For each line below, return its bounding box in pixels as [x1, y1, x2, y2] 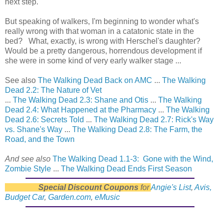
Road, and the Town [5, 135, 75, 144]
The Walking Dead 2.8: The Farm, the [72, 125, 202, 134]
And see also [5, 155, 51, 164]
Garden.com [48, 193, 91, 202]
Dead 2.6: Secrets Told [5, 115, 84, 124]
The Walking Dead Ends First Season [61, 165, 192, 173]
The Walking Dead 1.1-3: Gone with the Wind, [53, 155, 213, 164]
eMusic [95, 193, 120, 202]
